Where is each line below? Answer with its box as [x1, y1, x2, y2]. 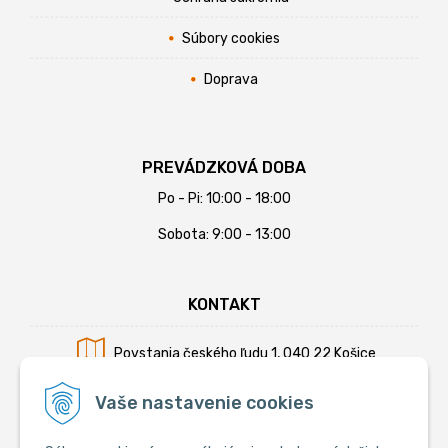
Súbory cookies [181, 29, 280, 47]
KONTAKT [187, 294, 261, 314]
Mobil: [160, 391, 198, 409]
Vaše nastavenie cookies [95, 391, 314, 414]
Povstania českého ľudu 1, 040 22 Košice [114, 344, 376, 362]
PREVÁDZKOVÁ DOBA [142, 157, 306, 177]
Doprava [203, 70, 258, 88]
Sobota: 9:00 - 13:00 [157, 225, 291, 243]
